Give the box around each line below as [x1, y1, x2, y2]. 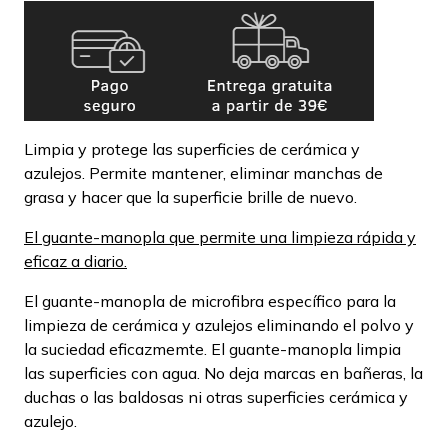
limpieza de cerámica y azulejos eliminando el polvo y [24, 314, 414, 335]
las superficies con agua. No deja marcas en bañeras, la [24, 362, 423, 383]
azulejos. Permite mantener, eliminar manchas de [24, 162, 383, 183]
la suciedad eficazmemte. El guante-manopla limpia [24, 338, 401, 359]
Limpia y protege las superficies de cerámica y [24, 138, 360, 159]
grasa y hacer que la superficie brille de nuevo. [24, 186, 357, 207]
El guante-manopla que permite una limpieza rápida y [24, 226, 416, 247]
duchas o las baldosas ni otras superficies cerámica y [24, 386, 408, 407]
